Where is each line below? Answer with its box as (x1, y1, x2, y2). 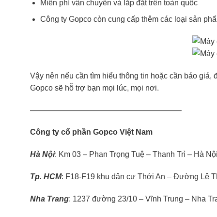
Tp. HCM (30, 172, 62, 181)
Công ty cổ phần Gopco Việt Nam (30, 128, 153, 137)
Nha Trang (30, 194, 69, 203)
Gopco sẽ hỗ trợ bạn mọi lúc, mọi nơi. (30, 83, 159, 92)
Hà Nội (30, 150, 55, 159)
